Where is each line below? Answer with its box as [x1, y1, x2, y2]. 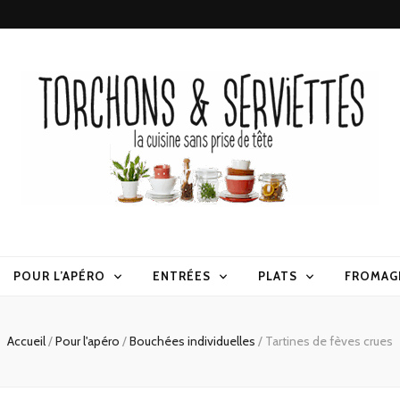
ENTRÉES [153, 269, 211, 284]
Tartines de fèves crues [265, 333, 393, 350]
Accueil [7, 333, 46, 350]
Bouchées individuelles [129, 333, 258, 350]
